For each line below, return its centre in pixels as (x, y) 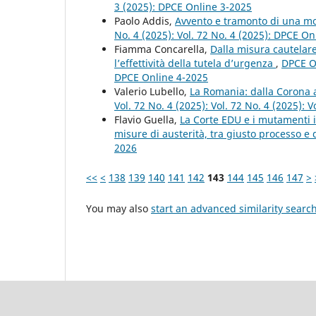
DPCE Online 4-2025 (161, 78)
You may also (119, 209)
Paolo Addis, (145, 21)
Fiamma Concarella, (162, 49)
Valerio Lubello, (152, 92)
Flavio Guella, (147, 120)
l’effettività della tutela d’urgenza (195, 63)
